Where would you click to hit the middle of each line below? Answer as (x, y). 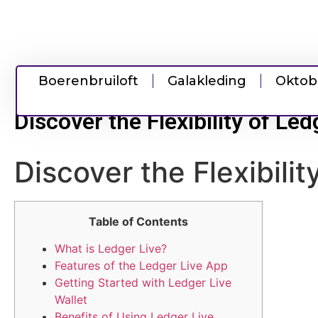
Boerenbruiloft (88, 81)
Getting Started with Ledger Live (143, 283)
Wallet (71, 300)
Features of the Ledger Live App (141, 266)
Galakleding (207, 81)
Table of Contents (138, 221)
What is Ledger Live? (111, 249)
